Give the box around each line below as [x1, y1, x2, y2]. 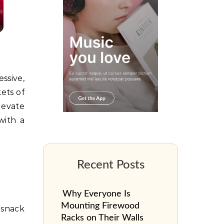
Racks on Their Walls [61, 213, 143, 222]
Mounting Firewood [61, 201, 139, 210]
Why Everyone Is [62, 189, 130, 198]
